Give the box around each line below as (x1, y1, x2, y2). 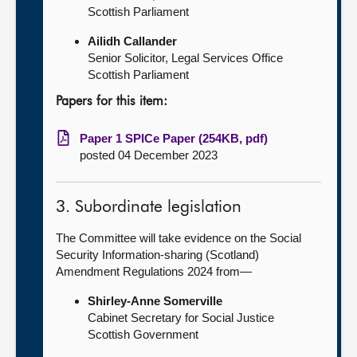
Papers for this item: (56, 96, 167, 108)
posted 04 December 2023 (80, 148, 218, 162)
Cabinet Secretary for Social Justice (88, 311, 274, 324)
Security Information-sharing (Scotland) (56, 248, 259, 261)
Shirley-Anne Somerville (88, 294, 222, 308)
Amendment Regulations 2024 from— (56, 265, 252, 278)
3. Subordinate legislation (56, 199, 241, 216)
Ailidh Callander (88, 34, 177, 48)
